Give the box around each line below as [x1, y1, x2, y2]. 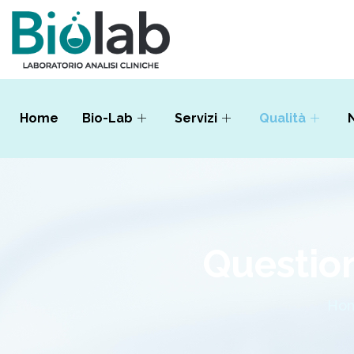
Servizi [175, 110, 217, 126]
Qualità [259, 110, 306, 126]
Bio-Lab [82, 110, 133, 126]
